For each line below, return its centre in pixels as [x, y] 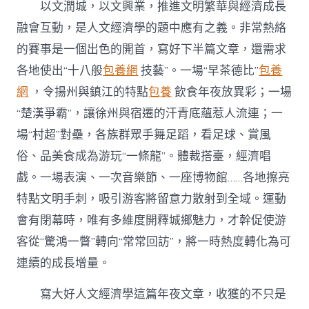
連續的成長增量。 [64, 263]
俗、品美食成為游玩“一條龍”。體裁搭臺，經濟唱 [144, 157]
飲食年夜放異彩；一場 [232, 92]
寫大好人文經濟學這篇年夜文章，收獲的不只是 [163, 294]
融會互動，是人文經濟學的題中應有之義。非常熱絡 [152, 28]
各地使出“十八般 [60, 71]
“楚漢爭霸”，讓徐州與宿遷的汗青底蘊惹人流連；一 [150, 114]
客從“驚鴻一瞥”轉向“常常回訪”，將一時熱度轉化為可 [154, 242]
